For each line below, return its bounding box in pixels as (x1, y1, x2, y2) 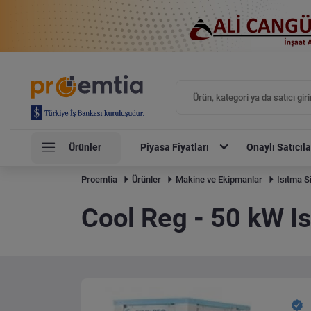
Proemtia (81, 174, 117, 185)
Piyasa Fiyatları (140, 142, 210, 153)
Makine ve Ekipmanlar (176, 174, 263, 185)
